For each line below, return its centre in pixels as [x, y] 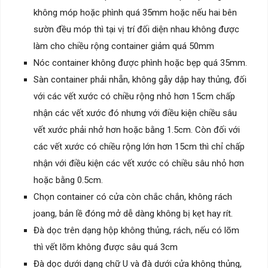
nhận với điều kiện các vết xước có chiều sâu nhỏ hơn [139, 163]
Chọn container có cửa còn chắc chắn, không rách [133, 197]
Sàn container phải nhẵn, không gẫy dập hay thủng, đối [140, 79]
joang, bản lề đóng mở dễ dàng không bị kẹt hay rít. [133, 213]
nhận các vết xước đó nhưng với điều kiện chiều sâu [135, 113]
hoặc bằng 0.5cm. [68, 180]
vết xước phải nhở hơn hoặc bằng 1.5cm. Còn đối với [137, 130]
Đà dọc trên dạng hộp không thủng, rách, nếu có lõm [136, 230]
